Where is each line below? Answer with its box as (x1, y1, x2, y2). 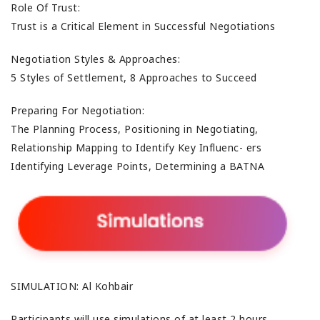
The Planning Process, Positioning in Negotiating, (11, 121, 259, 136)
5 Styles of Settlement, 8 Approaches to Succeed (11, 70, 260, 84)
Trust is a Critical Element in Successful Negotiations (11, 19, 279, 33)
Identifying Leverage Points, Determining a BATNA (11, 159, 268, 173)
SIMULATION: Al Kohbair (11, 279, 133, 294)
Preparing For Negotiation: (11, 103, 144, 117)
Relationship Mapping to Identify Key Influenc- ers (11, 140, 261, 154)
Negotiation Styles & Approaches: (11, 51, 180, 66)
